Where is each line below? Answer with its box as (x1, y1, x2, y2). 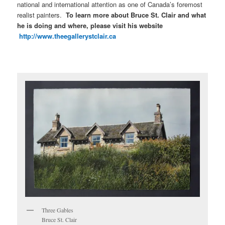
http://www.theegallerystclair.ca (19, 31, 117, 41)
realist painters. (17, 10, 66, 20)
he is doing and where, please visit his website (17, 21, 163, 31)
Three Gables (42, 205, 74, 214)
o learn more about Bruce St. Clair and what (69, 10, 206, 20)
